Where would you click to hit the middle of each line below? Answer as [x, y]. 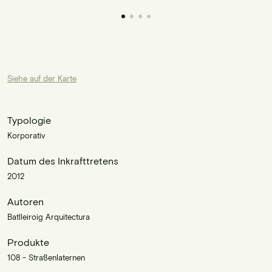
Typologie [29, 120]
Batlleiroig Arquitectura [49, 216]
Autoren [25, 201]
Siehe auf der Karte [42, 78]
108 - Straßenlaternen [46, 257]
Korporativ [26, 135]
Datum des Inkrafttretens [63, 160]
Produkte [28, 242]
